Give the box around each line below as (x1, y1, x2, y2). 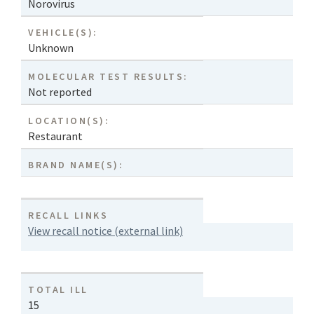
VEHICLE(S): (28, 26, 98, 39)
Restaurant (28, 129, 83, 144)
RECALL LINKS (28, 209, 109, 222)
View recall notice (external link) (28, 224, 183, 238)
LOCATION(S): (28, 114, 110, 128)
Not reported (28, 85, 92, 100)
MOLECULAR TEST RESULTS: (28, 70, 189, 83)
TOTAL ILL (28, 283, 88, 296)
